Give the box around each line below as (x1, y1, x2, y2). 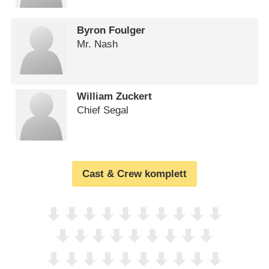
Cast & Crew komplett (82, 168, 187, 180)
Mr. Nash (77, 38, 118, 50)
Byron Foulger (77, 24, 146, 36)
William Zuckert (77, 91, 153, 103)
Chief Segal (77, 104, 129, 116)
